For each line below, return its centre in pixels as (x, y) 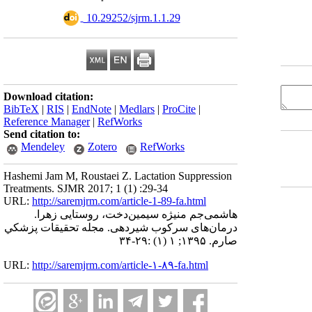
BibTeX (21, 109)
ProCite (179, 109)
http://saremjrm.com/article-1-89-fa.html (119, 201)
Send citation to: (42, 134)
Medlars (137, 109)
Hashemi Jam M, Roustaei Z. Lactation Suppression (118, 176)
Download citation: (48, 96)
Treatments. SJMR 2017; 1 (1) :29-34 (86, 188)
